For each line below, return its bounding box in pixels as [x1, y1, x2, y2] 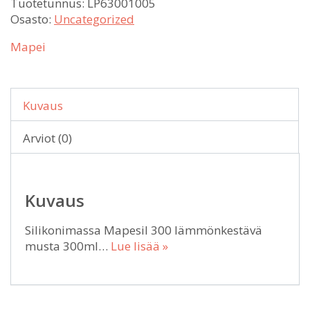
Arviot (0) [23, 130, 72, 146]
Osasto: [10, 11, 54, 27]
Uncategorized [54, 11, 134, 27]
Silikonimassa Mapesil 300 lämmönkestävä [25, 222, 262, 238]
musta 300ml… [25, 238, 111, 254]
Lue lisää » [111, 238, 168, 254]
